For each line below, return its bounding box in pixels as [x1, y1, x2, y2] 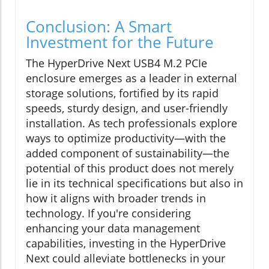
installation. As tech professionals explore [26, 116, 237, 131]
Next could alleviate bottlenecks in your [26, 251, 225, 266]
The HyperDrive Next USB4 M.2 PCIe [26, 56, 207, 71]
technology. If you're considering [26, 206, 191, 221]
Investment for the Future [26, 31, 214, 53]
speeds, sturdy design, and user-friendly [26, 101, 228, 116]
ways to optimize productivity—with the [26, 131, 226, 146]
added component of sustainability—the [26, 146, 229, 161]
